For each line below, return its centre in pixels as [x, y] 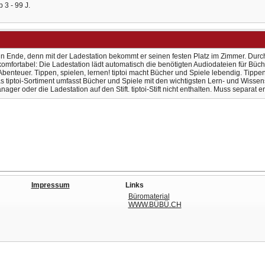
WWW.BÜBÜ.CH [155, 204]
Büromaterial [149, 196]
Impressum [50, 185]
